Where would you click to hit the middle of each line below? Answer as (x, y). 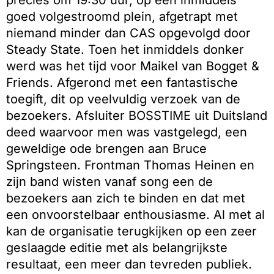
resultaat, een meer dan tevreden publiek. (129, 265)
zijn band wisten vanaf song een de (109, 182)
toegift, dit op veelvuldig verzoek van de (123, 99)
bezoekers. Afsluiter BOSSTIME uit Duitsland (137, 116)
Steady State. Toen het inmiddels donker (125, 50)
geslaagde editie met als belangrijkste (117, 248)
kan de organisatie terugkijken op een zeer (131, 231)
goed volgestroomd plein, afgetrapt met (122, 17)
